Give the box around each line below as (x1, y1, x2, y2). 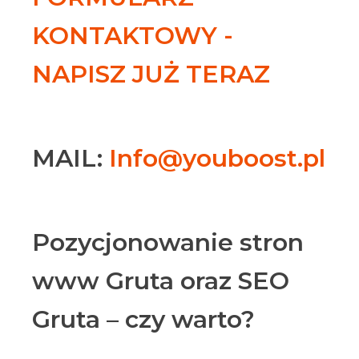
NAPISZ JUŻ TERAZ (32, 59, 270, 89)
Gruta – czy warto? (32, 305, 255, 334)
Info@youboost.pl (109, 143, 325, 173)
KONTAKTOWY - (32, 21, 233, 50)
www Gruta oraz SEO (32, 266, 289, 296)
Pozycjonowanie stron (32, 228, 304, 257)
